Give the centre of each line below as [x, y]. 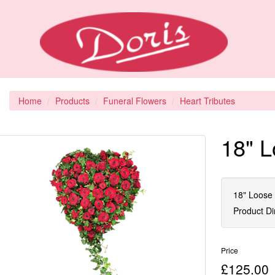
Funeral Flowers [135, 100]
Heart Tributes [207, 100]
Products [72, 100]
